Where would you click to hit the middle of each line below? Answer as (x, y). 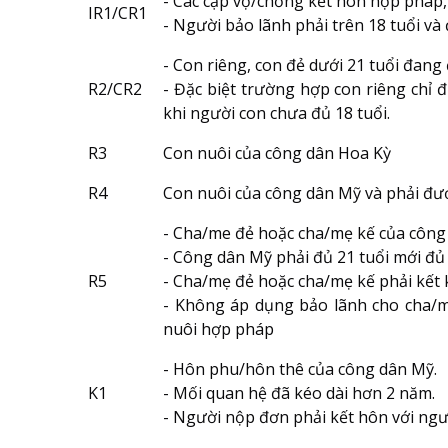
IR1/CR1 (117, 13)
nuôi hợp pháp (218, 329)
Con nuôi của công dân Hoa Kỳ (277, 153)
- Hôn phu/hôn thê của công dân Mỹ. (300, 369)
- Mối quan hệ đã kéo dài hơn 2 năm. (299, 393)
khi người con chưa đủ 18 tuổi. (276, 113)
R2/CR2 (115, 89)
